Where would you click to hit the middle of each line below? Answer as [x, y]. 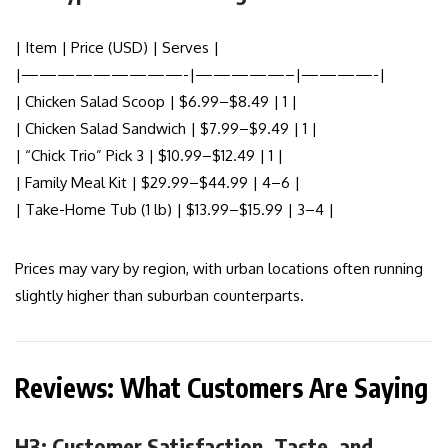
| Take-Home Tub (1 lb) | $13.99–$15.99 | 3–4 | [174, 210]
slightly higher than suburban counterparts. [159, 296]
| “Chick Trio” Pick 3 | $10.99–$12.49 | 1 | [149, 156]
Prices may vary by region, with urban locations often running [219, 269]
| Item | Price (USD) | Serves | [117, 48]
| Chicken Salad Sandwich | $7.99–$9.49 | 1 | [166, 129]
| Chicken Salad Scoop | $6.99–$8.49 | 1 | [156, 102]
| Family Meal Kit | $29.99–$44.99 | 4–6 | [157, 183]
